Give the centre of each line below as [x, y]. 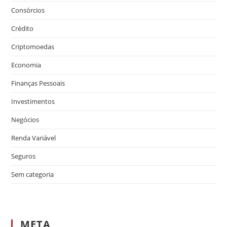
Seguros [24, 156]
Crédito [23, 29]
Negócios [25, 120]
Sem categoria [33, 175]
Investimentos [33, 102]
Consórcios [28, 10]
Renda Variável [34, 138]
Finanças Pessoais [38, 83]
